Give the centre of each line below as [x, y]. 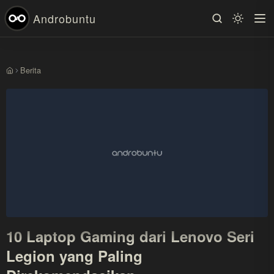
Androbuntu [65, 18]
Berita [31, 70]
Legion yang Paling [74, 256]
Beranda [20, 75]
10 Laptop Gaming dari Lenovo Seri [130, 236]
